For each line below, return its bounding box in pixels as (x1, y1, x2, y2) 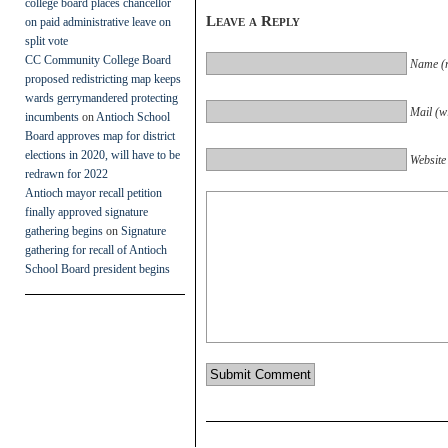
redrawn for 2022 (25, 166, 108, 181)
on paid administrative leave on (25, 14, 171, 29)
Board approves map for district (25, 128, 175, 143)
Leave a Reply (206, 12, 300, 29)
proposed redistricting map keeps (25, 71, 181, 86)
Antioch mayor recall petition (25, 185, 162, 200)
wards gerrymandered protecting (25, 90, 178, 105)
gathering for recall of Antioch (25, 242, 167, 257)
